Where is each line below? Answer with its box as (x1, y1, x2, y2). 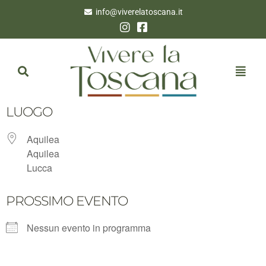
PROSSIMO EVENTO (6, 192, 128, 209)
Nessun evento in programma (27, 220, 151, 235)
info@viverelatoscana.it (96, 7, 183, 17)
